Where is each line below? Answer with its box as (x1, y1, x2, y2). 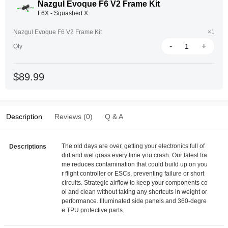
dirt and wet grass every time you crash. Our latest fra (62, 152, 208, 159)
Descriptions (9, 143, 46, 150)
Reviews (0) (54, 112, 93, 121)
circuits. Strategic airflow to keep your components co (62, 179, 208, 186)
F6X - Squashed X (38, 10, 88, 17)
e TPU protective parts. (62, 207, 125, 214)
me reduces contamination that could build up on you (62, 161, 208, 168)
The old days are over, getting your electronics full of (62, 142, 205, 150)
